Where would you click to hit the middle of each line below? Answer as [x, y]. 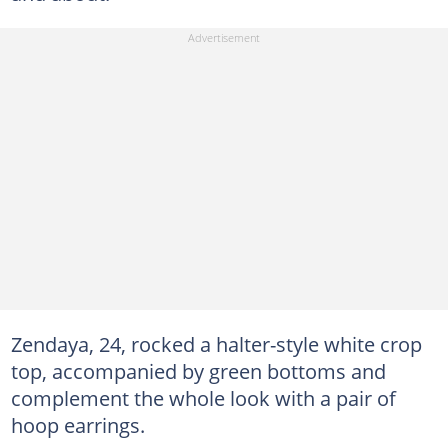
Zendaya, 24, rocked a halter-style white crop [216, 343]
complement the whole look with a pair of [203, 397]
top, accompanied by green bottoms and [198, 370]
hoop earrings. [77, 424]
